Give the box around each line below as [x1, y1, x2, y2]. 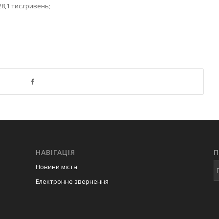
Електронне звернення [35, 176, 109, 186]
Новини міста [35, 162, 77, 171]
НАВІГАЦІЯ [35, 147, 75, 157]
